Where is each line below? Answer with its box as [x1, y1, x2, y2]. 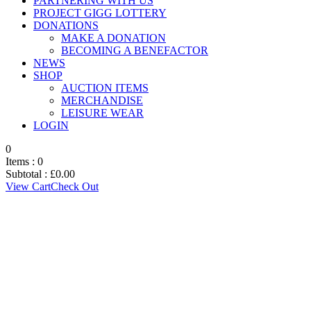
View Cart [6, 180, 51, 192]
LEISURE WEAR [61, 107, 144, 119]
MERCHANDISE [61, 94, 143, 106]
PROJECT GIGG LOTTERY [33, 7, 167, 19]
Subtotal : [6, 168, 50, 180]
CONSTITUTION [6, 208, 177, 233]
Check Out [51, 180, 99, 192]
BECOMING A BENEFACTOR [61, 44, 208, 56]
